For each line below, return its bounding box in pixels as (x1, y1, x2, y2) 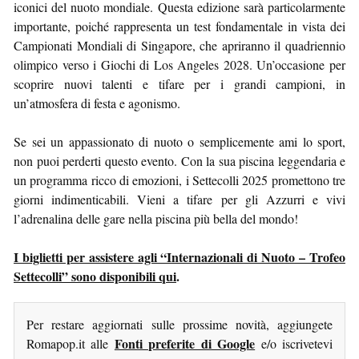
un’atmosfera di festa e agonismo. (14, 94, 180, 111)
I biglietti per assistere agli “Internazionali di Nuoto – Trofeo (14, 247, 345, 266)
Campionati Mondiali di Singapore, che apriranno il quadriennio (14, 36, 345, 54)
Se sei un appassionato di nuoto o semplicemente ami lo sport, (14, 132, 345, 150)
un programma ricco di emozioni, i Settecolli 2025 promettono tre (14, 171, 345, 188)
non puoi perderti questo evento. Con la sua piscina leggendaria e (14, 151, 345, 169)
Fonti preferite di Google (114, 333, 256, 353)
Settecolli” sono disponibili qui (14, 266, 176, 285)
